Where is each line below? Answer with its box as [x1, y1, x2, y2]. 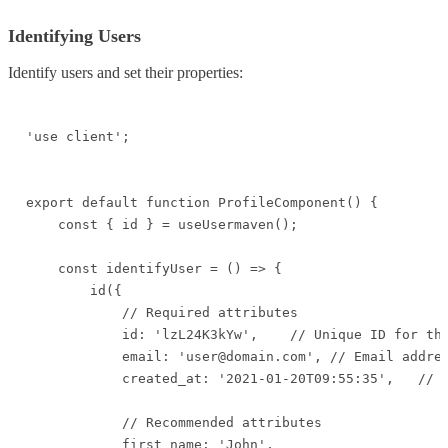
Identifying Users [8, 26, 141, 47]
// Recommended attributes [26, 415, 322, 431]
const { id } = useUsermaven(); [26, 217, 298, 233]
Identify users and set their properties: [8, 64, 243, 82]
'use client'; [26, 129, 130, 145]
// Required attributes [26, 305, 298, 321]
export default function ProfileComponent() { [26, 195, 378, 211]
